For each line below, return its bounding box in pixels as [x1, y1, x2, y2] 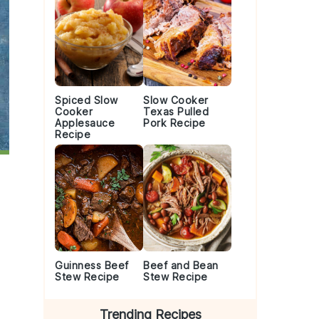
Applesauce [55, 117, 115, 129]
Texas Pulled [143, 105, 209, 117]
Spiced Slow [55, 94, 118, 106]
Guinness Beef [55, 259, 129, 271]
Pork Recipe [143, 117, 206, 129]
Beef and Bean [143, 259, 219, 271]
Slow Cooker [143, 94, 209, 106]
